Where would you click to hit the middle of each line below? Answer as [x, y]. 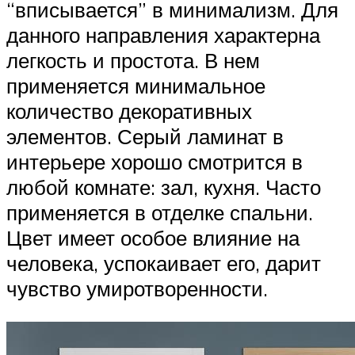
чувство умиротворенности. [137, 289]
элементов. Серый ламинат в [145, 137]
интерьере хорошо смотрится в [155, 162]
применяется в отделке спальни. [160, 213]
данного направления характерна [163, 35]
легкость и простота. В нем [133, 61]
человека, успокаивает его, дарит [164, 263]
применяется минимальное [136, 86]
